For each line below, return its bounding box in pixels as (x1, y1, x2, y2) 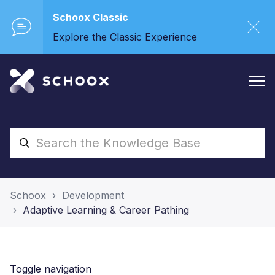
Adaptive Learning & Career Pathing (23, 204, 189, 216)
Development (62, 189, 124, 201)
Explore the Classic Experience (53, 31, 197, 43)
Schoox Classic (53, 11, 128, 23)
